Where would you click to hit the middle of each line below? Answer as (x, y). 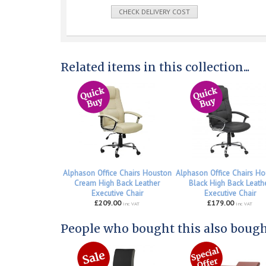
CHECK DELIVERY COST (154, 11)
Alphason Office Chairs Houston (117, 173)
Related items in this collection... (155, 67)
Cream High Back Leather (117, 183)
